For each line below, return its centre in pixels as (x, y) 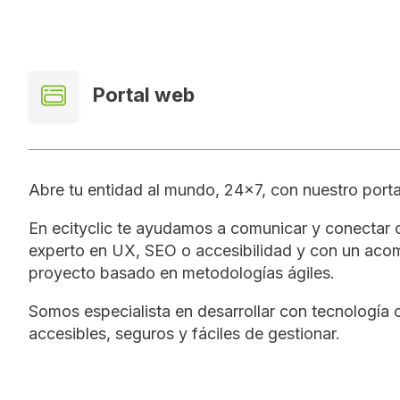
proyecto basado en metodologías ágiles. (184, 272)
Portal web (144, 95)
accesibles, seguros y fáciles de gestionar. (187, 333)
